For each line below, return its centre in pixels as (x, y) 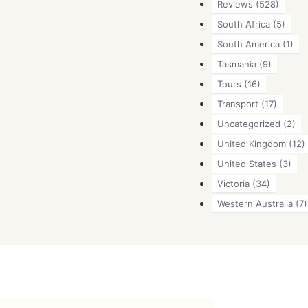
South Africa (243, 24)
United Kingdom (251, 143)
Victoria (233, 183)
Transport (238, 103)
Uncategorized (249, 123)
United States (246, 163)
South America (248, 44)
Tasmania (236, 64)
